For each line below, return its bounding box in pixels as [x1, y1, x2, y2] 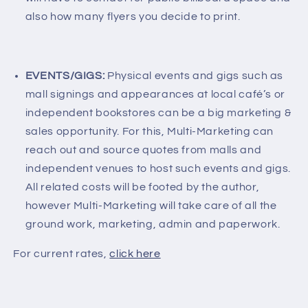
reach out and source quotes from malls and [25, 144, 262, 155]
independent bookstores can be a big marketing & [25, 107, 291, 118]
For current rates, [10, 247, 110, 259]
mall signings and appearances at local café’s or [25, 88, 285, 100]
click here [109, 247, 161, 259]
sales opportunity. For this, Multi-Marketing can [25, 125, 274, 137]
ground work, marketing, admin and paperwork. [25, 218, 280, 230]
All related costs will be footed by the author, [25, 181, 260, 192]
